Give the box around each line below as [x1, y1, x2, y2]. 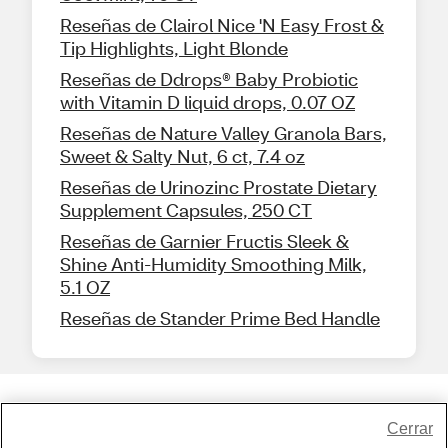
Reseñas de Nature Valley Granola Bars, [60, 120, 387, 145]
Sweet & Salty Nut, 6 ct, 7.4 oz [60, 143, 305, 168]
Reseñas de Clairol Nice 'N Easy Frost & [60, 12, 384, 37]
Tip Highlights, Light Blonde [60, 35, 288, 60]
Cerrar [387, 420, 433, 437]
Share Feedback [163, 413, 285, 435]
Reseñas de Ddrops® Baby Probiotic [60, 66, 358, 91]
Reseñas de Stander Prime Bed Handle [60, 305, 380, 330]
